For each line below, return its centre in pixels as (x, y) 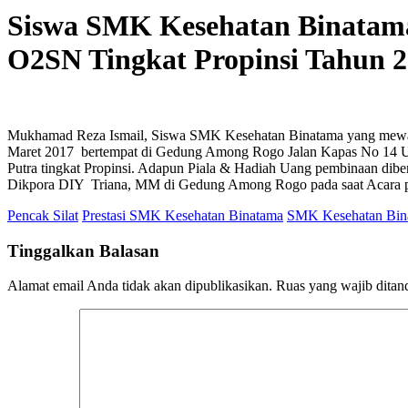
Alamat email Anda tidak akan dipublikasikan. (140, 286)
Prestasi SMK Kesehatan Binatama (183, 215)
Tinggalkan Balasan (83, 250)
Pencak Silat (43, 215)
